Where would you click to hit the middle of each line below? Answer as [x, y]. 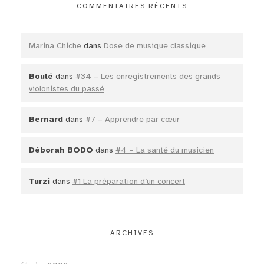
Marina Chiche [55, 46]
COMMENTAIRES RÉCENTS [132, 6]
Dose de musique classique [155, 46]
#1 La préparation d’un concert [129, 181]
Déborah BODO [61, 150]
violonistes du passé [67, 89]
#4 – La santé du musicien [165, 150]
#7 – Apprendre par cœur [133, 120]
